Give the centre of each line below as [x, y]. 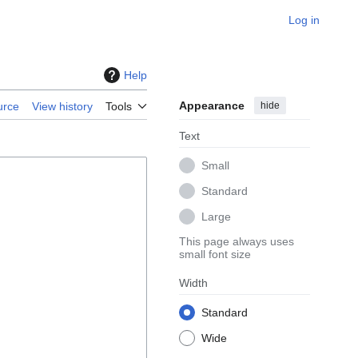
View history [62, 107]
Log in [304, 20]
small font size [215, 255]
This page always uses [237, 242]
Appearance [212, 106]
